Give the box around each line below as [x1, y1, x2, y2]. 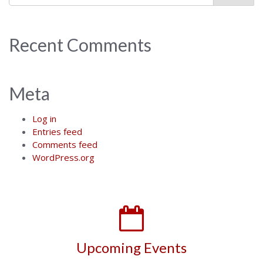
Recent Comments [9, 34, 151, 56]
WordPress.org [32, 151, 95, 164]
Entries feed [32, 126, 82, 138]
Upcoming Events [76, 239, 187, 257]
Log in [32, 113, 56, 125]
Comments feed [32, 139, 97, 151]
